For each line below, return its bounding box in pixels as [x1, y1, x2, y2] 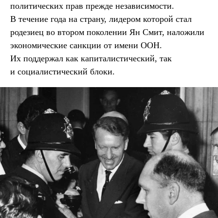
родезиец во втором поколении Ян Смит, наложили [10, 27, 204, 37]
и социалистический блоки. [10, 66, 115, 76]
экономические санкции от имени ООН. [10, 40, 162, 50]
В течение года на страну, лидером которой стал [10, 14, 192, 24]
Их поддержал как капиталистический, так [10, 53, 172, 63]
